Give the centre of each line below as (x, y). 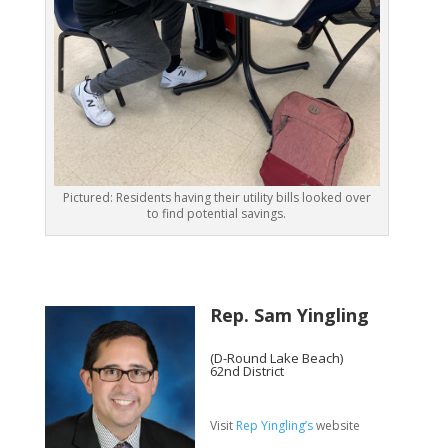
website (336, 425)
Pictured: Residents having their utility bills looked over (216, 197)
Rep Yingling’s (274, 425)
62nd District (246, 370)
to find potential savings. (217, 213)
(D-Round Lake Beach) (276, 357)
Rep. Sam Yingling (289, 314)
